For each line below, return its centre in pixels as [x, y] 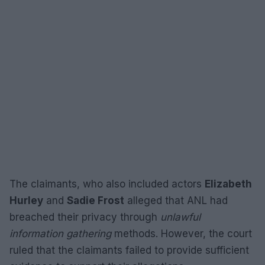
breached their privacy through [85, 217]
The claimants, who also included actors [107, 184]
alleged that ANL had [176, 201]
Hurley [26, 201]
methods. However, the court [182, 234]
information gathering [60, 234]
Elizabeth [228, 184]
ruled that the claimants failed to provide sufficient [129, 250]
